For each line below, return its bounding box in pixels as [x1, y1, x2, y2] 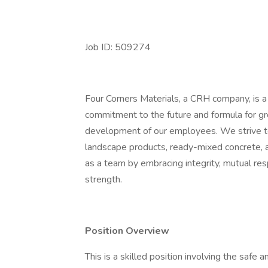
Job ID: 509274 [85, 41, 151, 54]
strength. [85, 173, 122, 186]
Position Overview [85, 224, 169, 237]
